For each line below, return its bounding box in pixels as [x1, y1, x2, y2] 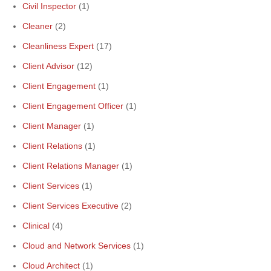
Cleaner [22, 21, 53, 31]
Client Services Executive [22, 201, 119, 211]
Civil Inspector [22, 1, 76, 11]
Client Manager [22, 121, 81, 131]
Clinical [22, 221, 50, 230]
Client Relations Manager [22, 161, 119, 171]
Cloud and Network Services [22, 241, 131, 250]
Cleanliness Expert [22, 41, 94, 51]
